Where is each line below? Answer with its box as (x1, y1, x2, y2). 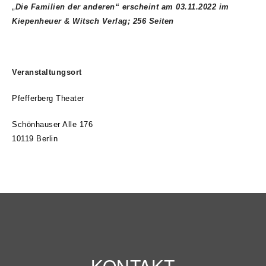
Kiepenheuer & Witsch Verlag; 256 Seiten (12, 17, 174, 26)
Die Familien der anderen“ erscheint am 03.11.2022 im (15, 2, 229, 11)
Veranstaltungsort (12, 68, 82, 77)
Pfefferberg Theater (12, 94, 84, 103)
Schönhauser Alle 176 (12, 120, 93, 129)
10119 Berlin (12, 134, 58, 143)
